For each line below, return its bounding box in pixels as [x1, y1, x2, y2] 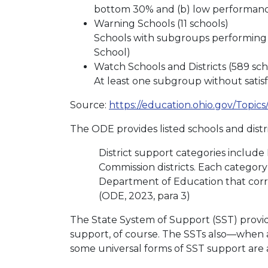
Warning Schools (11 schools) [94, 18, 229, 29]
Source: [70, 99, 109, 111]
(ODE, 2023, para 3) [99, 190, 190, 202]
